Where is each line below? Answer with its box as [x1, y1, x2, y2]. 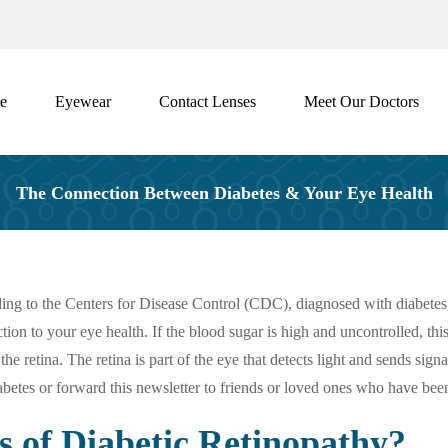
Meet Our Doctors [304, 92, 419, 110]
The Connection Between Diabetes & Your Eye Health [15, 182, 433, 203]
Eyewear [55, 92, 111, 110]
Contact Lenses [159, 92, 256, 110]
